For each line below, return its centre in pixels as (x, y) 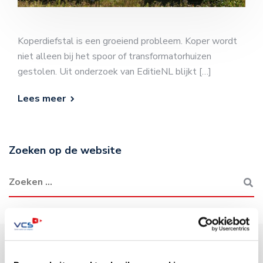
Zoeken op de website (65, 150)
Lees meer (42, 98)
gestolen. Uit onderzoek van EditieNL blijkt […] (114, 71)
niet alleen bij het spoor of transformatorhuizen (114, 56)
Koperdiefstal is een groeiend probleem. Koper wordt (127, 41)
